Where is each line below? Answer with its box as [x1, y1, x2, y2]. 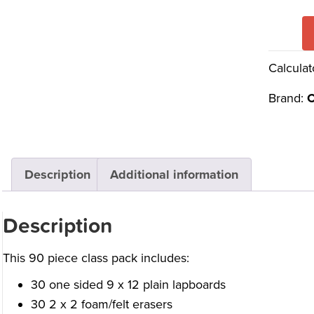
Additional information [109, 167, 238, 182]
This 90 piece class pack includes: [2, 250, 189, 266]
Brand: [268, 90, 307, 106]
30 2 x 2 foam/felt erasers [30, 296, 172, 313]
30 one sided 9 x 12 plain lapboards [30, 277, 226, 293]
